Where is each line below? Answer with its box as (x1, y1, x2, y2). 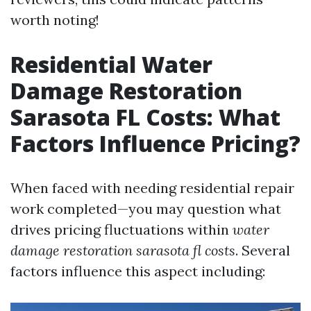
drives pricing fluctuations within (10, 221, 233, 238)
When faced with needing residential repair (10, 179, 294, 196)
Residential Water (10, 49, 212, 79)
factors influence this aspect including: (10, 262, 265, 280)
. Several (235, 242, 290, 259)
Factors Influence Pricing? (10, 128, 301, 158)
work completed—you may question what (10, 200, 281, 217)
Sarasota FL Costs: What (10, 102, 280, 132)
